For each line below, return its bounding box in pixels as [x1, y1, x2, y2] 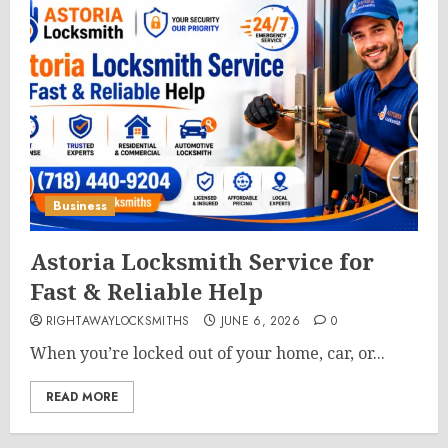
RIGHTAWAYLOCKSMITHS [46, 312, 190, 330]
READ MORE [46, 388, 118, 406]
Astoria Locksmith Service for [30, 246, 374, 276]
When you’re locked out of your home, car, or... [30, 342, 385, 364]
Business [53, 197, 107, 215]
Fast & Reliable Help [30, 276, 263, 306]
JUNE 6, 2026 [220, 312, 300, 330]
